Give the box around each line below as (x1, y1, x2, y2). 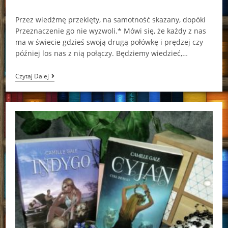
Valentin (48, 71, 76, 81)
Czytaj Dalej (15, 71, 49, 80)
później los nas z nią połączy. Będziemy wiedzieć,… (15, 48, 188, 58)
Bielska (48, 95, 72, 105)
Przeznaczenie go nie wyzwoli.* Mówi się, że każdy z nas (15, 25, 206, 36)
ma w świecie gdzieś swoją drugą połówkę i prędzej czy (15, 37, 203, 47)
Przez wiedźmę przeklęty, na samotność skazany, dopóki (15, 14, 206, 24)
